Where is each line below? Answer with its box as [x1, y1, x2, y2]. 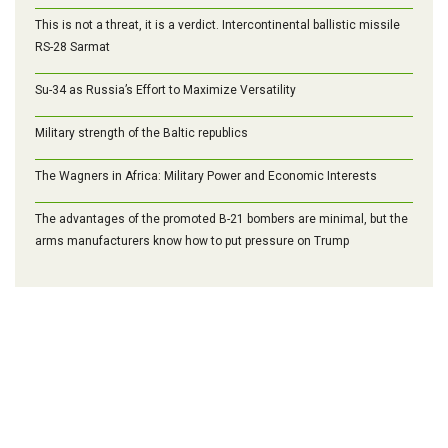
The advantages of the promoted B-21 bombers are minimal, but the [35, 211, 408, 226]
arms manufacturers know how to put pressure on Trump [35, 233, 349, 248]
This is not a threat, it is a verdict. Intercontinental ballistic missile [35, 17, 400, 32]
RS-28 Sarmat [35, 39, 110, 54]
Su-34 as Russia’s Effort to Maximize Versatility [35, 82, 296, 97]
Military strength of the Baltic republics [35, 125, 248, 140]
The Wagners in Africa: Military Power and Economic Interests [35, 168, 377, 183]
